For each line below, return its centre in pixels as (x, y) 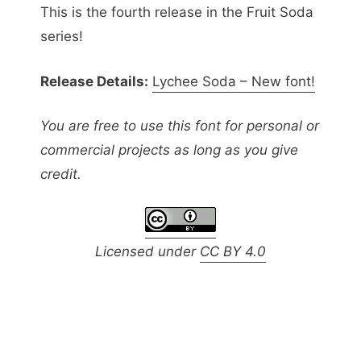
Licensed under (147, 251)
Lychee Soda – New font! (234, 81)
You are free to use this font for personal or (180, 126)
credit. (61, 174)
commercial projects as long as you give (169, 150)
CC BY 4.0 (233, 251)
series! (62, 37)
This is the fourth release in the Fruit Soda (177, 12)
